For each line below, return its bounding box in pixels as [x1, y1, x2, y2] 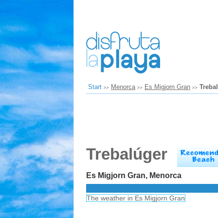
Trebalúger [86, 145, 167, 163]
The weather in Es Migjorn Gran [87, 194, 185, 202]
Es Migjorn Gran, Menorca [86, 171, 182, 180]
